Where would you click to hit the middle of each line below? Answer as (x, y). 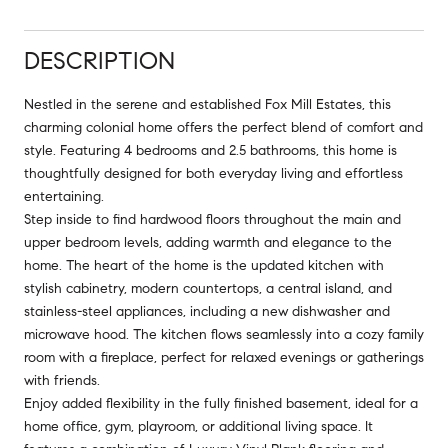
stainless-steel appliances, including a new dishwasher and (207, 311)
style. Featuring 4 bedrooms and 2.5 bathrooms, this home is (210, 150)
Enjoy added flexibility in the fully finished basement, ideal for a (221, 403)
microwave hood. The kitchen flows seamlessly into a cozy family (224, 334)
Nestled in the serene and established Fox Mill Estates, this (207, 104)
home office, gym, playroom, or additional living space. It (198, 426)
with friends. (62, 380)
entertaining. (64, 196)
